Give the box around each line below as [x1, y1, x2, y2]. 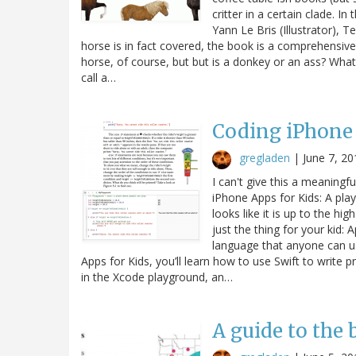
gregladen [239, 149, 290, 165]
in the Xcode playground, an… [81, 269, 233, 284]
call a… [81, 69, 116, 85]
